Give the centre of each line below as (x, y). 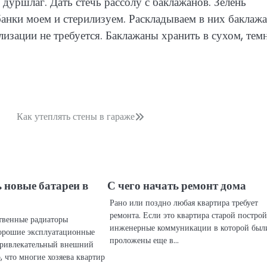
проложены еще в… (145, 240)
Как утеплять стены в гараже (76, 117)
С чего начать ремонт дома (177, 186)
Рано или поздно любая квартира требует (184, 203)
